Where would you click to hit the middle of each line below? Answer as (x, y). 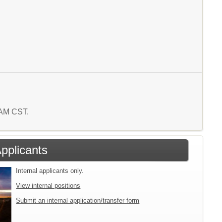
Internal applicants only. (50, 170)
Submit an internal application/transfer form (78, 200)
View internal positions (48, 185)
